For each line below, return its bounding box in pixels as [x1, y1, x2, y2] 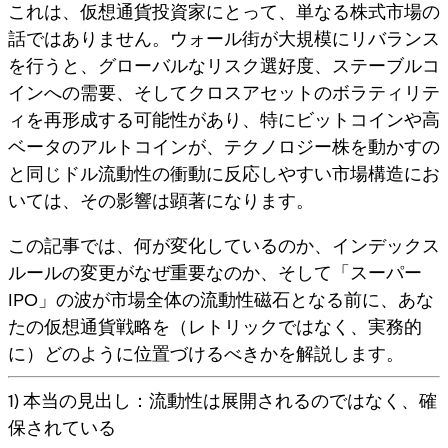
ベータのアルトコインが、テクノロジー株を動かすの [8, 135, 440, 157]
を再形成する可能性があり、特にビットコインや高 [26, 108, 440, 130]
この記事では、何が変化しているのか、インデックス [8, 234, 440, 256]
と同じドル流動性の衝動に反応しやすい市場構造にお [8, 162, 440, 184]
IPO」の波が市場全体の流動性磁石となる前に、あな [8, 288, 434, 310]
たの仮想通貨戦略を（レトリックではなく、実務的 [8, 315, 422, 337]
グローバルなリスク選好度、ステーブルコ [98, 54, 440, 76]
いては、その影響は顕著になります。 [8, 189, 314, 211]
